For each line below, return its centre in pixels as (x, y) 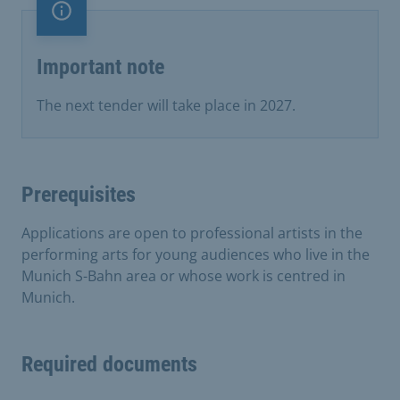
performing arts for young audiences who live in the (196, 254)
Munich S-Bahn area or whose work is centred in (183, 275)
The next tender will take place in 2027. (166, 105)
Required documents (109, 364)
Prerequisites (79, 194)
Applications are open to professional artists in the (192, 233)
